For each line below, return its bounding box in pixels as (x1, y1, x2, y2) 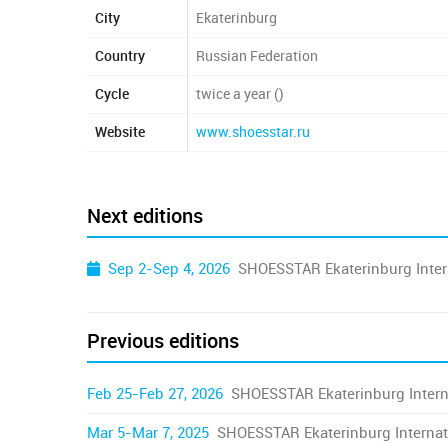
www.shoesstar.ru (196, 123, 310, 141)
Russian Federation (196, 47, 318, 65)
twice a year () (196, 85, 284, 103)
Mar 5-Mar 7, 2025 (87, 423, 209, 442)
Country (95, 47, 145, 65)
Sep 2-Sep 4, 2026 (108, 259, 230, 278)
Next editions (87, 203, 203, 228)
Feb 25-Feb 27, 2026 (87, 384, 223, 403)
